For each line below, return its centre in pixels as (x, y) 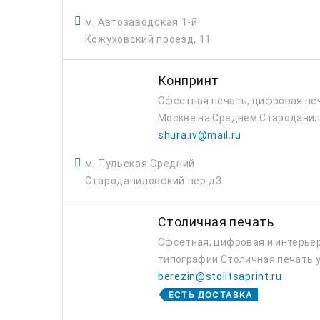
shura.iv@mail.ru (200, 135)
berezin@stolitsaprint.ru (220, 276)
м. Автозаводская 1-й (141, 22)
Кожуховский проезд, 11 (148, 39)
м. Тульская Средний (140, 164)
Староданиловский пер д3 (153, 181)
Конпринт (189, 80)
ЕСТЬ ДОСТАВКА (211, 295)
